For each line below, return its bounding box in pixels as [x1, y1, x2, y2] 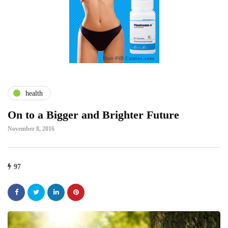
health [25, 89, 43, 97]
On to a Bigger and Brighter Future [8, 108, 179, 122]
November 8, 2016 [8, 125, 54, 133]
